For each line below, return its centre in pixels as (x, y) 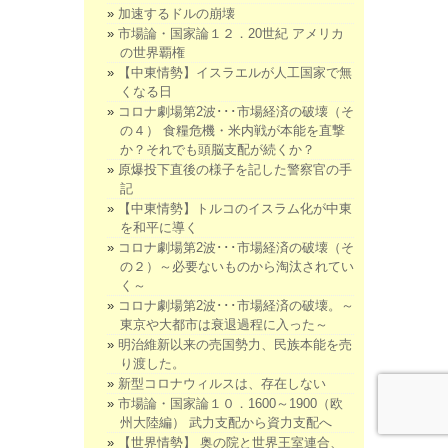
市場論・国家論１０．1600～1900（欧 (230, 403)
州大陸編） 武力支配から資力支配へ (226, 422)
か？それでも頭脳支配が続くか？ (217, 149)
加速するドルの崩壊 (176, 13)
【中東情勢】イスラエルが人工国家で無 (235, 72)
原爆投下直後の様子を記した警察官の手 (235, 169)
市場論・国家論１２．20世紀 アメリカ (231, 33)
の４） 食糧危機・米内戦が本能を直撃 (232, 130)
